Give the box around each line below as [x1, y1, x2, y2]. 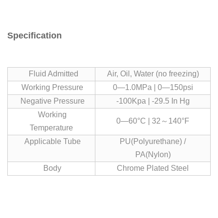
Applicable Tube [22, 137, 81, 145]
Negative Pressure [18, 97, 85, 105]
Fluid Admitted [24, 70, 78, 78]
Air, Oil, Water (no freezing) [107, 70, 199, 78]
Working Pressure [19, 83, 83, 91]
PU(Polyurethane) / [120, 137, 186, 145]
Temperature [30, 124, 73, 132]
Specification [7, 31, 62, 40]
